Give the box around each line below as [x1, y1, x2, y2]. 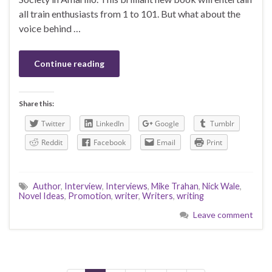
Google [155, 118, 179, 129]
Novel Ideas [19, 191, 64, 202]
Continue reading [34, 58, 104, 69]
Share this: [19, 99, 54, 109]
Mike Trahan [151, 181, 199, 192]
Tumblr [210, 118, 234, 129]
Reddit [41, 137, 63, 148]
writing [177, 191, 204, 202]
